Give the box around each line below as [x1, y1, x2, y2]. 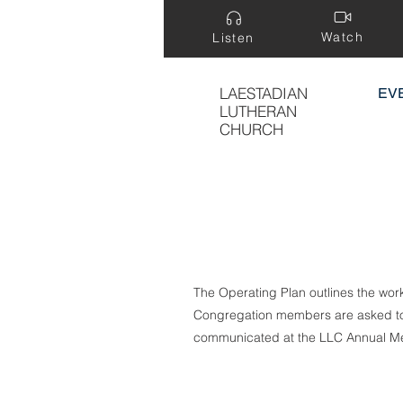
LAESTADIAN [219, 84, 308, 103]
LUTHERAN [219, 102, 297, 121]
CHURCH [219, 120, 283, 139]
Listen [212, 30, 255, 46]
